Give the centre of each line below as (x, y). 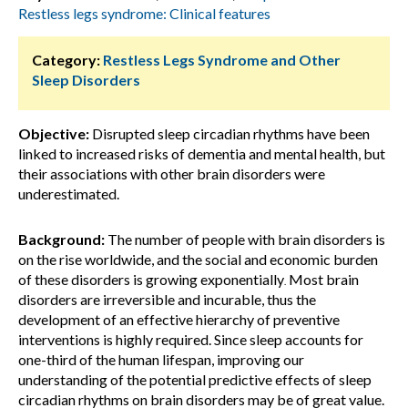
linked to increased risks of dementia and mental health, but (202, 153)
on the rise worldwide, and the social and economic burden (198, 259)
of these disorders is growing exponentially (151, 279)
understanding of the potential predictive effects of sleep (195, 379)
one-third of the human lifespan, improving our (161, 359)
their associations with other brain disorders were (172, 173)
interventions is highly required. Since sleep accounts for (191, 339)
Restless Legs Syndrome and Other (222, 60)
